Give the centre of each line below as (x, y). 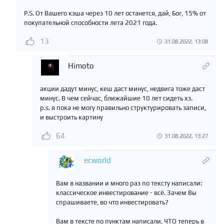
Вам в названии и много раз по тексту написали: (129, 183)
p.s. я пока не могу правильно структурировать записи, (123, 108)
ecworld (97, 160)
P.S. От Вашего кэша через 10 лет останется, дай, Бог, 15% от (115, 13)
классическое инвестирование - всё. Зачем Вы (126, 193)
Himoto (81, 66)
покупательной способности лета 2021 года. (90, 23)
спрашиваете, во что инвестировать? (112, 202)
